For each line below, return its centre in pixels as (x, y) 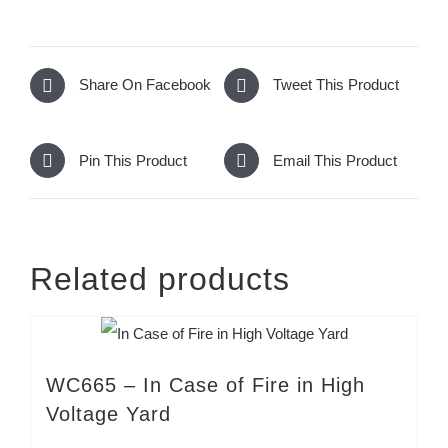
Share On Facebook (145, 85)
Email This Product (335, 160)
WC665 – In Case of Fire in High (205, 385)
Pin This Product (133, 160)
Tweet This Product (336, 85)
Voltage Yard (108, 414)
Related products (160, 279)
